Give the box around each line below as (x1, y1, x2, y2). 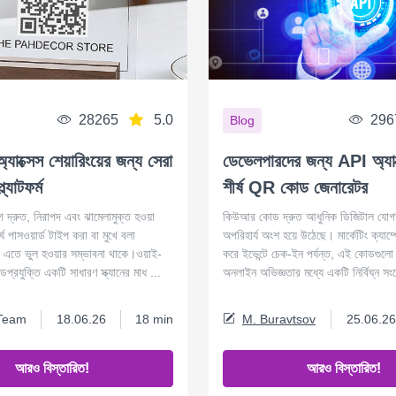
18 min (135, 311, 173, 326)
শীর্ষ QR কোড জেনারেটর (223, 177, 368, 197)
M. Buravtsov (242, 311, 316, 326)
